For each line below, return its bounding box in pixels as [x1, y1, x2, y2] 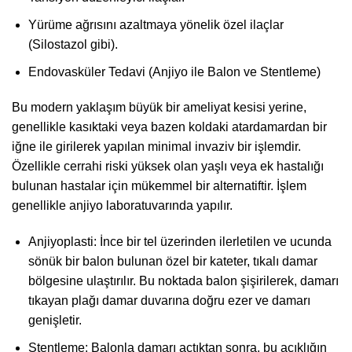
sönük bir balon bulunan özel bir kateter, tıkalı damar [27, 255, 317, 269]
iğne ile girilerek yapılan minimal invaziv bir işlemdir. [12, 140, 301, 154]
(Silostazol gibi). [27, 38, 118, 52]
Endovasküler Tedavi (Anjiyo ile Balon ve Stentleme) [27, 64, 321, 79]
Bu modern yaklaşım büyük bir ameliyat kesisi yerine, [12, 101, 306, 115]
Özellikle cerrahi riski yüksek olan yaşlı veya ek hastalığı [12, 159, 324, 174]
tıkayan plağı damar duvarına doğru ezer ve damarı [27, 294, 310, 308]
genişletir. [27, 313, 82, 328]
